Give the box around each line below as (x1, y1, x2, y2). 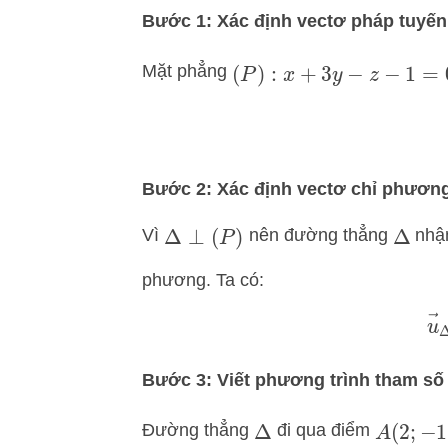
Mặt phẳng (142, 61, 232, 82)
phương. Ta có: (142, 270, 264, 291)
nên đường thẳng (243, 224, 393, 245)
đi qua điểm (271, 419, 375, 440)
